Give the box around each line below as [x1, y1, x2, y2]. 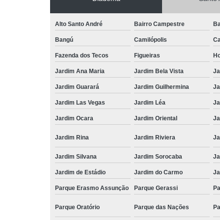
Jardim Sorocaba [134, 153, 182, 160]
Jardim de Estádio [55, 169, 106, 176]
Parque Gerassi [134, 185, 178, 192]
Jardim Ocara [55, 115, 93, 122]
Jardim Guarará [55, 83, 99, 90]
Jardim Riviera [134, 134, 175, 141]
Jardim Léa [134, 99, 165, 106]
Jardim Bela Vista [134, 68, 184, 75]
